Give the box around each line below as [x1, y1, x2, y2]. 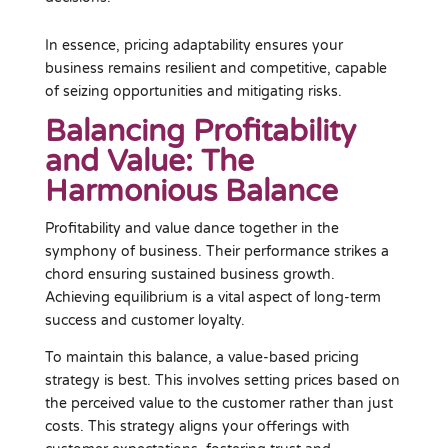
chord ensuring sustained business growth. [44, 265, 335, 283]
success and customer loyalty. [44, 311, 245, 329]
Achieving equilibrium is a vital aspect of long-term [44, 288, 381, 306]
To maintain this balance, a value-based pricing [44, 348, 359, 366]
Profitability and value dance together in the [44, 219, 339, 237]
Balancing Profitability [44, 112, 356, 150]
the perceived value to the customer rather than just [44, 394, 393, 412]
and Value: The [44, 142, 254, 180]
